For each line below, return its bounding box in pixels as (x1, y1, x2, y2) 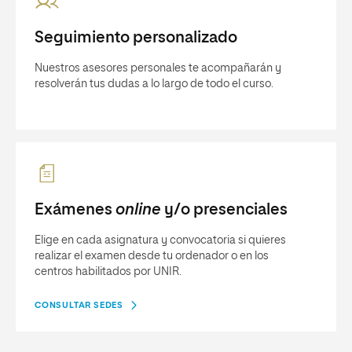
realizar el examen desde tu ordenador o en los (35, 251, 269, 262)
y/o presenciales (160, 202, 288, 218)
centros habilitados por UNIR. (35, 266, 181, 277)
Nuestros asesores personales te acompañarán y (35, 63, 281, 74)
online (115, 202, 161, 218)
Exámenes (35, 202, 115, 218)
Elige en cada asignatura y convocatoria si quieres (35, 235, 286, 246)
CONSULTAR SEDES (35, 301, 123, 310)
